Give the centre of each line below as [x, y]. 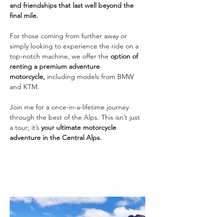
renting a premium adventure [56, 66]
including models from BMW [90, 76]
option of [125, 56]
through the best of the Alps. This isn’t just [76, 117]
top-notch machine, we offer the [60, 56]
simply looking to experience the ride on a [75, 46]
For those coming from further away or [69, 36]
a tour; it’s [25, 127]
